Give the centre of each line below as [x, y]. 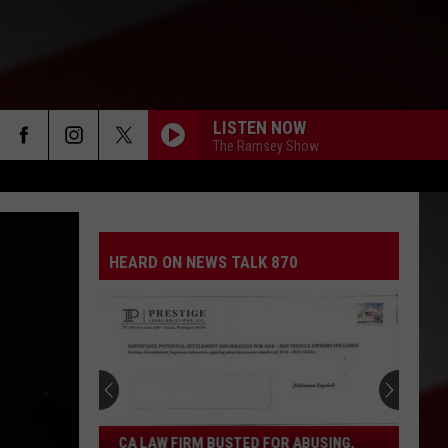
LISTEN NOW [259, 127]
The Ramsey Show [266, 145]
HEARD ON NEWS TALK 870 [203, 262]
